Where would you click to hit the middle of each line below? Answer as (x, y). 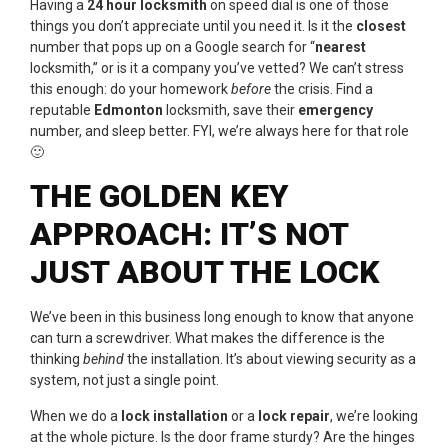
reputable (62, 110)
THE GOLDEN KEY (159, 196)
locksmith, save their (230, 110)
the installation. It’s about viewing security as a (270, 359)
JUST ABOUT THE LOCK (205, 272)
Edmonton (128, 110)
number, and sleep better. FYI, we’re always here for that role (219, 131)
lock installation (174, 415)
